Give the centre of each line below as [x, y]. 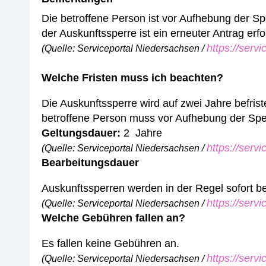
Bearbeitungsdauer [90, 163]
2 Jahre [143, 133]
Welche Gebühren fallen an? [113, 218]
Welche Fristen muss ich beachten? [132, 78]
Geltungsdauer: [81, 133]
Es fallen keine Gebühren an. [110, 243]
